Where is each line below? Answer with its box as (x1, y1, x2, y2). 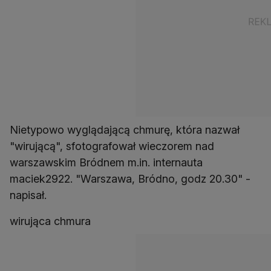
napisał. (10, 189, 47, 202)
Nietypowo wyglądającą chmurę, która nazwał (10, 123, 240, 137)
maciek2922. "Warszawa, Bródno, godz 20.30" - (10, 172, 250, 186)
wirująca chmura (10, 215, 91, 228)
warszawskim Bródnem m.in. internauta (10, 156, 203, 169)
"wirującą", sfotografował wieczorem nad (10, 140, 214, 153)
